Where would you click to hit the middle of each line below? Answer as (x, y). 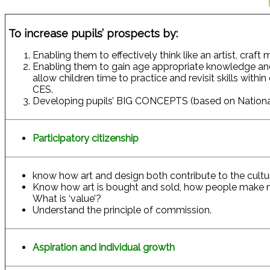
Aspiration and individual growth (104, 248)
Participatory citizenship (86, 139)
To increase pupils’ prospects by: (93, 34)
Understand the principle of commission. (122, 210)
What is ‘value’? (67, 199)
